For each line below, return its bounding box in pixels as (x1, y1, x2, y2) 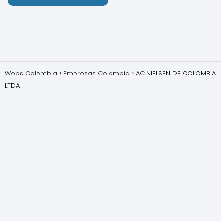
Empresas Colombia (63, 69, 130, 78)
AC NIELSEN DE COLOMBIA (136, 69, 216, 78)
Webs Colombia (5, 69, 57, 78)
